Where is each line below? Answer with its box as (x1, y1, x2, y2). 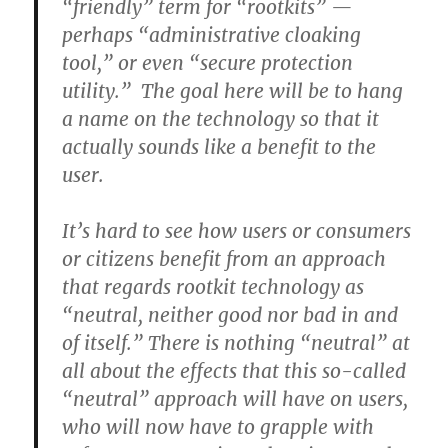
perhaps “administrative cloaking (62, 23, 362, 47)
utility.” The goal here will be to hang (62, 79, 404, 103)
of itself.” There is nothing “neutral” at (62, 331, 411, 355)
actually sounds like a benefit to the (62, 135, 377, 159)
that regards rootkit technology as (62, 275, 365, 299)
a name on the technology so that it (62, 107, 380, 131)
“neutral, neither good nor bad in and (62, 303, 399, 327)
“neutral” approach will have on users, (62, 387, 409, 411)
